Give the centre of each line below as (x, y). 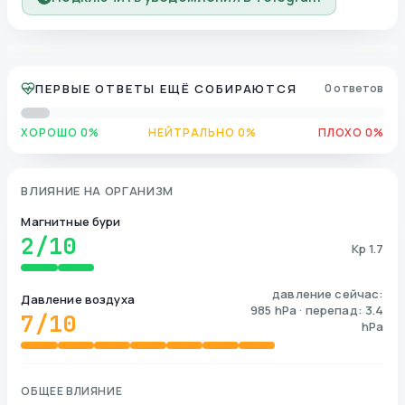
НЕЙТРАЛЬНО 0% (202, 132)
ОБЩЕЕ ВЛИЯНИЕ (72, 391)
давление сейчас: (328, 293)
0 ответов (354, 88)
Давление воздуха (78, 299)
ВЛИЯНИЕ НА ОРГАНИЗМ (97, 190)
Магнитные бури (71, 221)
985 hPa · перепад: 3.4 (317, 310)
